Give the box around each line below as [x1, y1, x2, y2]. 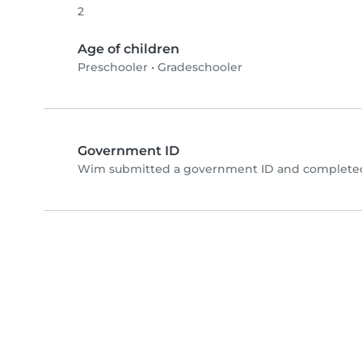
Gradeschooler [158, 60, 242, 75]
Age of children [78, 41, 179, 57]
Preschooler [78, 60, 148, 75]
